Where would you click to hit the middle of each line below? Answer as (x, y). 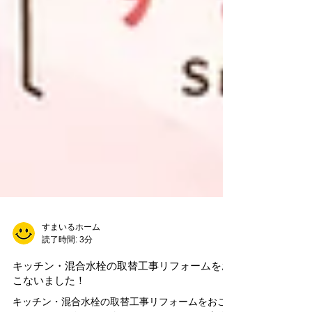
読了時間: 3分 (67, 267)
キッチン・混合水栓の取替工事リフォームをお (122, 294)
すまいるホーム (71, 255)
